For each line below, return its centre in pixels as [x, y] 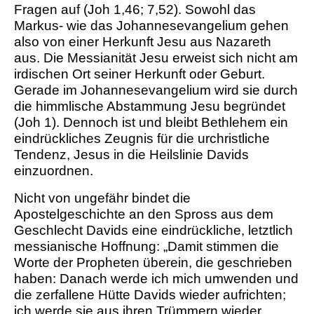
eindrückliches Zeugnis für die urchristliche [142, 139]
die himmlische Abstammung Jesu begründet [150, 107]
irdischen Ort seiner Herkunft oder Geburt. [139, 74]
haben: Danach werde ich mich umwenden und [156, 279]
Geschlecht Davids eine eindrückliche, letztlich [153, 231]
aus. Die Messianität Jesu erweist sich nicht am [156, 58]
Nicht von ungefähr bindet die [102, 198]
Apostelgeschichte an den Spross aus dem [144, 214]
